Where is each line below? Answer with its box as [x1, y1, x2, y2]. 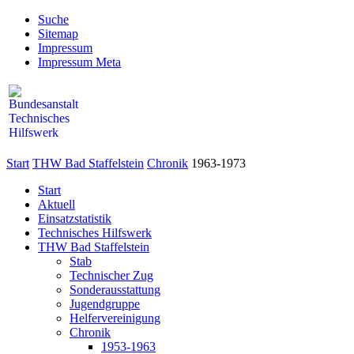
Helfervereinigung [70, 311, 160, 325]
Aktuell [38, 198, 75, 211]
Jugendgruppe [70, 297, 140, 311]
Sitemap [38, 27, 78, 40]
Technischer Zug [70, 269, 153, 282]
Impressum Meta [38, 55, 121, 69]
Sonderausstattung [70, 283, 160, 296]
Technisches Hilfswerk [38, 226, 152, 239]
